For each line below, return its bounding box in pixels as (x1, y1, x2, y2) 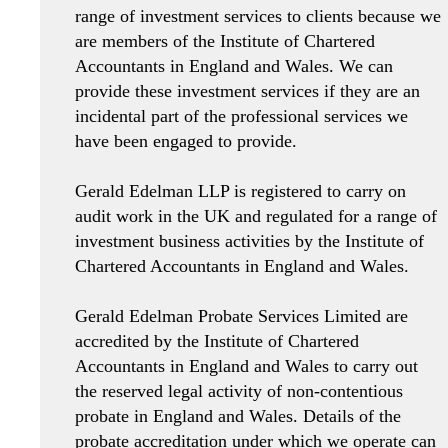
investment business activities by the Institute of (75, 230, 424, 251)
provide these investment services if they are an (75, 80, 420, 101)
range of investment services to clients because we (75, 5, 441, 26)
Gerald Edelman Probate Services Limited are (75, 305, 408, 326)
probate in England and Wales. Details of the (75, 405, 401, 426)
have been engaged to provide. (75, 130, 297, 151)
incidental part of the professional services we (75, 105, 408, 126)
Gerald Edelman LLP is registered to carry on (75, 180, 406, 201)
